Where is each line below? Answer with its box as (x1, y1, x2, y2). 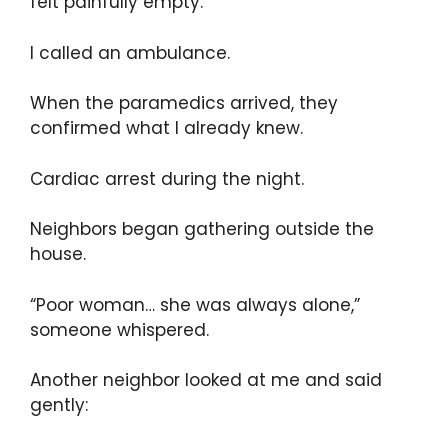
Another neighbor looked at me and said (30, 368, 382, 393)
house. (30, 242, 86, 267)
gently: (30, 393, 88, 418)
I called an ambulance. (30, 40, 230, 65)
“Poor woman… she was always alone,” (30, 292, 360, 317)
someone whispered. (30, 317, 209, 342)
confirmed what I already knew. (30, 116, 303, 141)
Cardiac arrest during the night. (30, 166, 304, 191)
